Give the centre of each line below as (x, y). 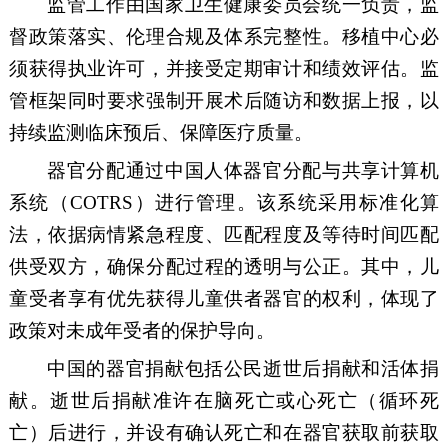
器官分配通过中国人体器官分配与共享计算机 (243, 171)
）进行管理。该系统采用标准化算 (286, 203)
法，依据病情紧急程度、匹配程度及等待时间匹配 (224, 235)
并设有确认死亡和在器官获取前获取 (283, 433)
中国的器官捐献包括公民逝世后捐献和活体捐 (243, 369)
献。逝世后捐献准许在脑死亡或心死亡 (183, 401)
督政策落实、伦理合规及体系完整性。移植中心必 (224, 37)
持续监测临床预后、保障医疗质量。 (160, 133)
